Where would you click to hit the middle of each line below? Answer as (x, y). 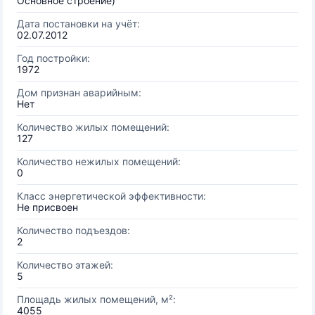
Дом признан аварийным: (79, 92)
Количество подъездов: (73, 230)
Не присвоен (47, 207)
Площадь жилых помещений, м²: (96, 299)
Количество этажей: (65, 265)
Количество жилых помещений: (93, 127)
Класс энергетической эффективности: (111, 196)
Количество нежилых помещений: (99, 161)
